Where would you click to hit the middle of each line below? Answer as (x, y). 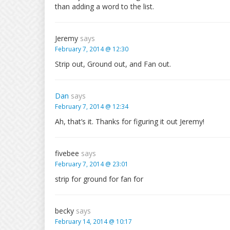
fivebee (68, 153)
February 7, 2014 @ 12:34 (92, 106)
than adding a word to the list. (104, 6)
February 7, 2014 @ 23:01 (92, 164)
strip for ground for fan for (99, 179)
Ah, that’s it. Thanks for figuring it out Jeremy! (130, 121)
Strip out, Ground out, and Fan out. (113, 64)
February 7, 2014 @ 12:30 (92, 49)
